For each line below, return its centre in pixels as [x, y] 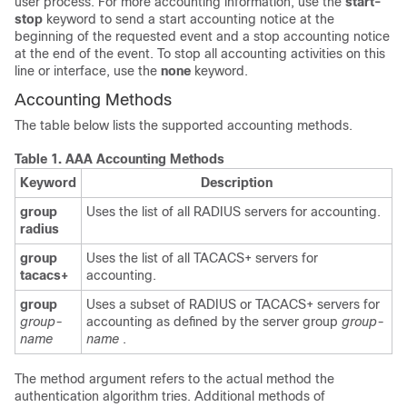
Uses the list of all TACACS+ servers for [202, 258]
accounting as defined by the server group [214, 322]
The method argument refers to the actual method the [174, 379]
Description [237, 183]
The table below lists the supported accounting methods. [184, 125]
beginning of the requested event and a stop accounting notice [202, 36]
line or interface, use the [88, 71]
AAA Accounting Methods [145, 159]
